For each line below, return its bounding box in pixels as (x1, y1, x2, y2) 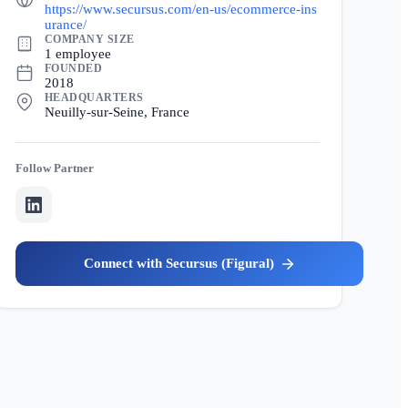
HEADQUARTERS (45, 91, 144, 104)
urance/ (45, 17, 87, 32)
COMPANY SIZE (45, 33, 135, 46)
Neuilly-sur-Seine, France (45, 105, 189, 119)
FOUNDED (45, 62, 103, 75)
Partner (54, 161, 94, 175)
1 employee (45, 46, 111, 61)
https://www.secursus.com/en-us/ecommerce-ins (45, 2, 317, 16)
